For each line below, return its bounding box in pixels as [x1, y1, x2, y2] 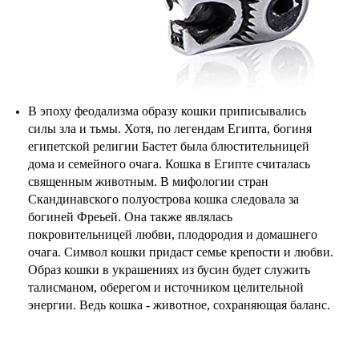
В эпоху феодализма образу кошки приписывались [28, 104, 306, 119]
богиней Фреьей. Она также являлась [28, 210, 232, 224]
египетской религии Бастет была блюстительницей [28, 139, 309, 154]
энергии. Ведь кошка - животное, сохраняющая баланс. [28, 298, 330, 313]
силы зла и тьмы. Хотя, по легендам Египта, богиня [28, 122, 312, 136]
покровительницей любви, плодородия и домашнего [28, 228, 317, 242]
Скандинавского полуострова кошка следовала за [28, 192, 299, 207]
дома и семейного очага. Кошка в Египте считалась [28, 157, 310, 171]
